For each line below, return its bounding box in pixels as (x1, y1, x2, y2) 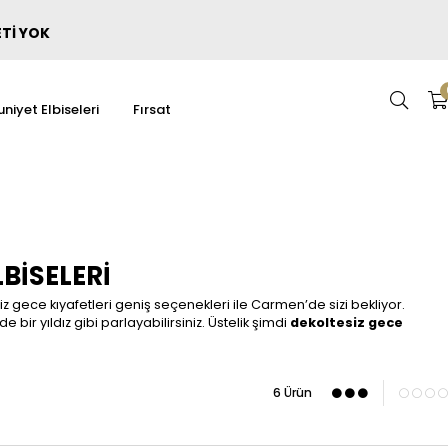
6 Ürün (273, 384, 312, 401)
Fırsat (132, 100, 171, 119)
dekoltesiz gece (290, 314, 403, 331)
